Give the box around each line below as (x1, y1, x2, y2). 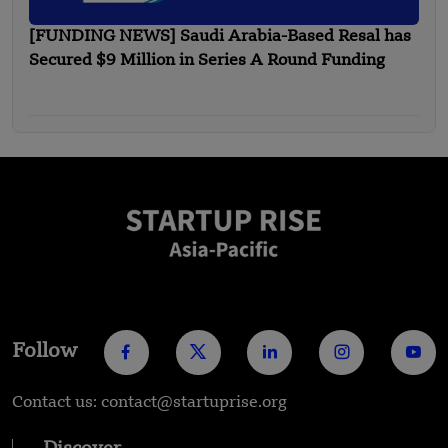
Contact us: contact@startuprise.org (12, 394, 287, 411)
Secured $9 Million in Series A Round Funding (29, 52, 385, 69)
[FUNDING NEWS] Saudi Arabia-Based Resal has (29, 28, 411, 45)
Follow (12, 342, 77, 363)
